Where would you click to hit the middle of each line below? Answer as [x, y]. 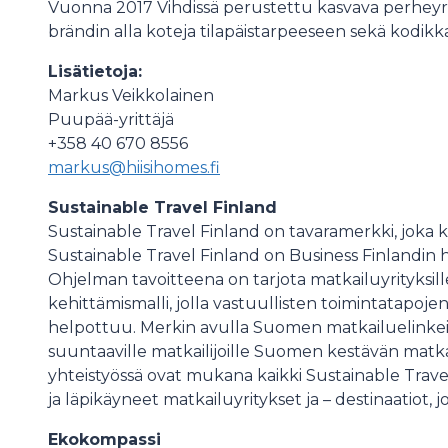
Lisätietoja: [95, 72]
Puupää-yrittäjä [111, 120]
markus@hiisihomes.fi [134, 168]
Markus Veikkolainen [131, 96]
